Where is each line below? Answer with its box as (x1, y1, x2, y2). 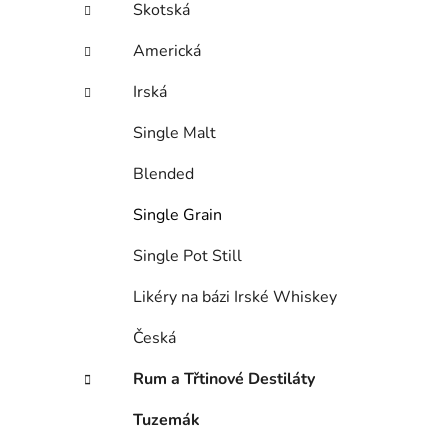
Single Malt (133, 122, 216, 145)
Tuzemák (133, 409, 200, 432)
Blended (133, 163, 194, 186)
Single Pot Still (133, 245, 242, 268)
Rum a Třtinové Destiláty (133, 368, 315, 391)
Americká (133, 40, 201, 63)
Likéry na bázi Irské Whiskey (133, 286, 337, 309)
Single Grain (133, 204, 222, 227)
